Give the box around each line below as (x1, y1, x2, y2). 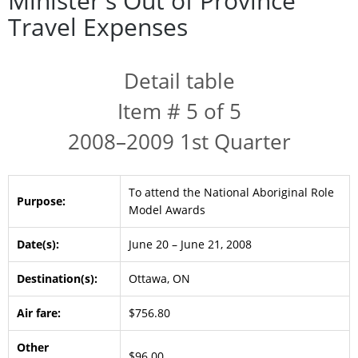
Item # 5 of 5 (117, 97, 241, 125)
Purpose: (17, 193, 66, 209)
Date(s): (17, 237, 59, 253)
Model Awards (129, 202, 205, 218)
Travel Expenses (8, 10, 188, 43)
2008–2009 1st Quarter (67, 127, 291, 156)
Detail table (123, 66, 235, 95)
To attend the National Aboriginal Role (129, 185, 334, 201)
